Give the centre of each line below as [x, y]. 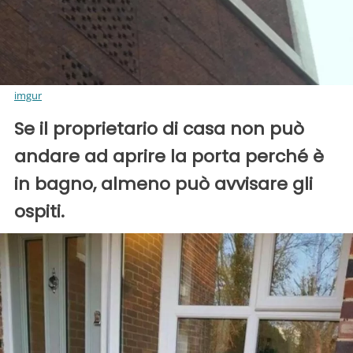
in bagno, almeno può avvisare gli [163, 184]
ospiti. [39, 212]
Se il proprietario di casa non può [159, 129]
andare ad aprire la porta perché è [169, 157]
